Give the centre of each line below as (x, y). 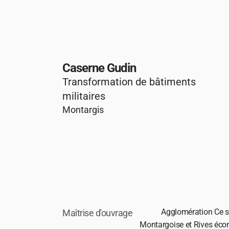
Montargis (83, 110)
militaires (84, 96)
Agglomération (187, 212)
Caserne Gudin (99, 68)
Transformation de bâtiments (129, 82)
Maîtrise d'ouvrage (97, 213)
